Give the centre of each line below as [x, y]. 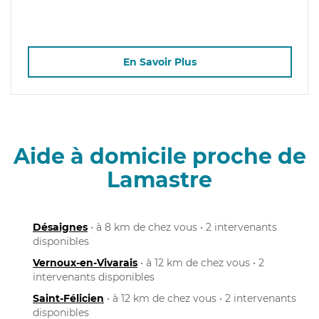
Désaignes [60, 227]
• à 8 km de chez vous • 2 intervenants [182, 227]
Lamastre [159, 179]
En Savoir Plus [159, 62]
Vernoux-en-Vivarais [85, 262]
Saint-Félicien [68, 298]
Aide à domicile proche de [159, 156]
